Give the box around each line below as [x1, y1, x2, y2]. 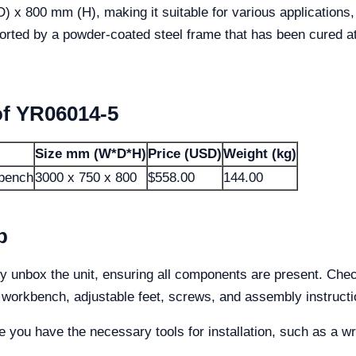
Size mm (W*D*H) [35, 146, 146, 161]
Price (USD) [148, 146, 222, 161]
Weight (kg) [223, 146, 296, 161]
